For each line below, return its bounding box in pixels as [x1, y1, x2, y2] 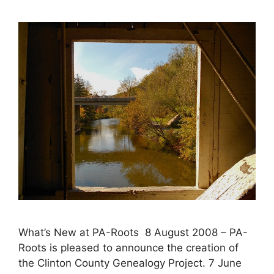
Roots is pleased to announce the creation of [18, 241, 239, 254]
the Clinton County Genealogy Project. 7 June [18, 256, 242, 269]
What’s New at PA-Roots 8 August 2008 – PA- [18, 226, 248, 239]
